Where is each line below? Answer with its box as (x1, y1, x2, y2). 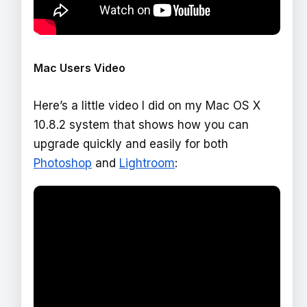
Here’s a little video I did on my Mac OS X (34, 98, 260, 112)
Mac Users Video (34, 60, 125, 75)
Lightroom (119, 156, 175, 170)
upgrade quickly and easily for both (34, 136, 228, 151)
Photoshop (34, 156, 92, 170)
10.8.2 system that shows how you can (34, 117, 249, 132)
